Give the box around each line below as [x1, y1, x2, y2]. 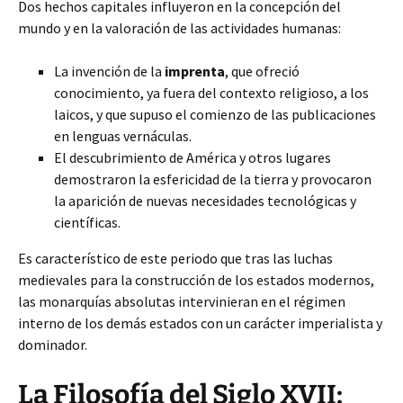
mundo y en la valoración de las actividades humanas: [18, 19, 341, 37]
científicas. [54, 213, 121, 231]
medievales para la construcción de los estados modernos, [18, 271, 374, 289]
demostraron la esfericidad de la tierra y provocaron [54, 170, 372, 188]
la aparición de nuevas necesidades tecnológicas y [54, 192, 356, 210]
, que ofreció [225, 62, 300, 80]
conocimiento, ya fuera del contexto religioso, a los [54, 84, 369, 102]
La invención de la [54, 62, 165, 80]
